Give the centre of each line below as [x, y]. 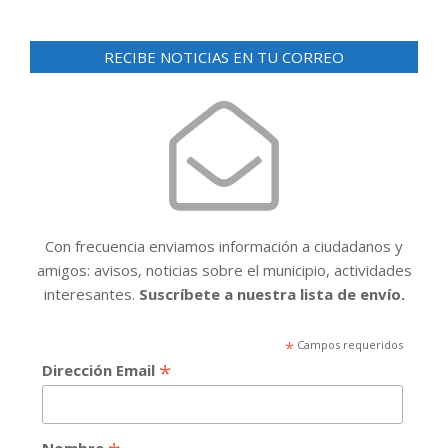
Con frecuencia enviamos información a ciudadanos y [224, 245]
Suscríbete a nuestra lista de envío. [271, 293]
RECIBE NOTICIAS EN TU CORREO [224, 56]
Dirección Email [100, 369]
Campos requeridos [348, 344]
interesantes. [91, 293]
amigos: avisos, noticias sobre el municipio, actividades [224, 269]
